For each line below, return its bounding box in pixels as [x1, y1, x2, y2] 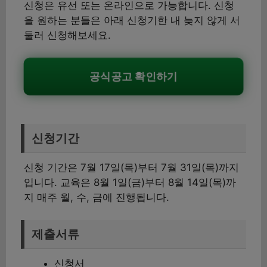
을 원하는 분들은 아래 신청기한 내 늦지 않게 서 [24, 14, 240, 26]
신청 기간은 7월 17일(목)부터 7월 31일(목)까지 [24, 162, 239, 173]
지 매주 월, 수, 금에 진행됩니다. [24, 191, 169, 203]
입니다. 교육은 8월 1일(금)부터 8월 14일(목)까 [24, 176, 236, 188]
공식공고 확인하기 [88, 70, 179, 83]
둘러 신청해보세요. [24, 29, 111, 41]
